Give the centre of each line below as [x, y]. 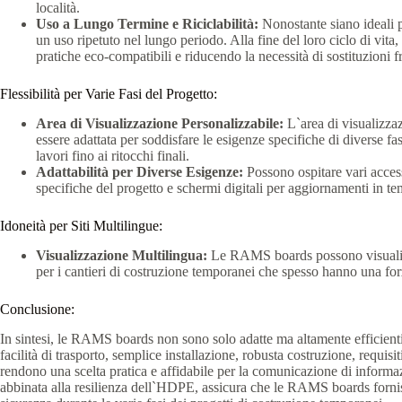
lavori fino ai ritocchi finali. [113, 156]
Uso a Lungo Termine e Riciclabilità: [147, 24]
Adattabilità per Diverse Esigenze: [140, 172]
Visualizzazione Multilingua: [122, 255]
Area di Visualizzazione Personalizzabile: [160, 124]
